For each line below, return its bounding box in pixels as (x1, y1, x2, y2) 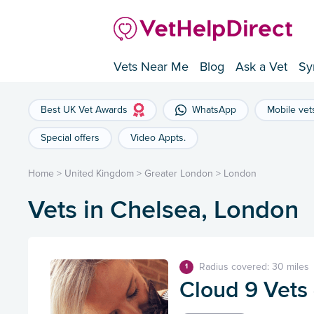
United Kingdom (64, 168, 134, 180)
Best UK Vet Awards (41, 104, 128, 116)
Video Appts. (130, 132, 186, 144)
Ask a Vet (235, 59, 287, 75)
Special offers (41, 132, 100, 144)
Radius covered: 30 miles (199, 261, 309, 273)
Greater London (144, 168, 213, 180)
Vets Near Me (114, 59, 189, 75)
